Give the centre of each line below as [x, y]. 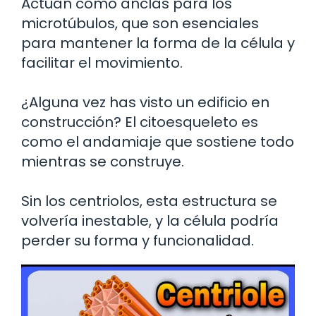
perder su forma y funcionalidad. [138, 240]
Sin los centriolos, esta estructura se [149, 201]
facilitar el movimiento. [102, 62]
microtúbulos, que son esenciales [140, 23]
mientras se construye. [103, 161]
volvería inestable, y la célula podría [150, 220]
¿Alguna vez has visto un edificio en [145, 102]
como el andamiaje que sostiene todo [158, 141]
